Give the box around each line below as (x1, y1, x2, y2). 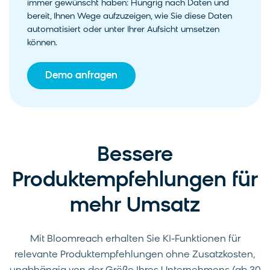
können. (27, 38, 57, 48)
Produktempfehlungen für (12, 170, 258, 192)
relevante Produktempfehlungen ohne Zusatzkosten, (14, 250, 256, 260)
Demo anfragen (45, 71, 118, 81)
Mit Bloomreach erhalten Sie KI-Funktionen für (30, 234, 240, 244)
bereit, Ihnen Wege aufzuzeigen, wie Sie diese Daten (27, 11, 232, 21)
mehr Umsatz (70, 195, 200, 217)
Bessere (97, 145, 173, 166)
